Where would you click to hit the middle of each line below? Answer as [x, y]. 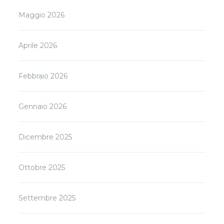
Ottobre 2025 [42, 167]
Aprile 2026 [38, 45]
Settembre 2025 [47, 198]
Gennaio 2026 [43, 106]
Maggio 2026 [42, 15]
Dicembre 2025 [45, 137]
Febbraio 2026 [43, 76]
